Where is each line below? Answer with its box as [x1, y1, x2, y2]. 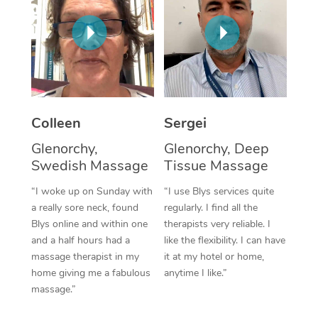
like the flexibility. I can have [164, 233, 285, 247]
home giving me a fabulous [31, 265, 150, 280]
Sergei [164, 113, 207, 133]
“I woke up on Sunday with [31, 184, 153, 198]
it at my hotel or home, [164, 249, 264, 263]
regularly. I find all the [164, 200, 258, 214]
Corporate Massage [194, 18, 306, 35]
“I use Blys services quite [164, 184, 274, 198]
